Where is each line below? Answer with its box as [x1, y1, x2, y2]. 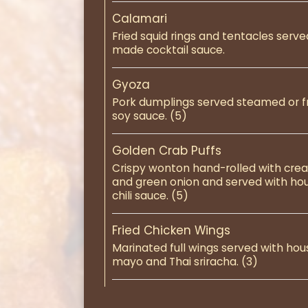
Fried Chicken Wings [112, 222, 230, 239]
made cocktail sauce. [112, 43, 225, 57]
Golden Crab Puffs [112, 142, 221, 159]
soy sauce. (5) [112, 109, 187, 123]
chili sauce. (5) [112, 188, 188, 203]
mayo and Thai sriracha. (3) [112, 254, 258, 269]
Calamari [112, 10, 167, 27]
